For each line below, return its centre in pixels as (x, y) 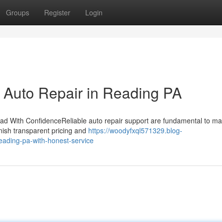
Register (57, 12)
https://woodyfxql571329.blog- (135, 130)
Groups (18, 12)
